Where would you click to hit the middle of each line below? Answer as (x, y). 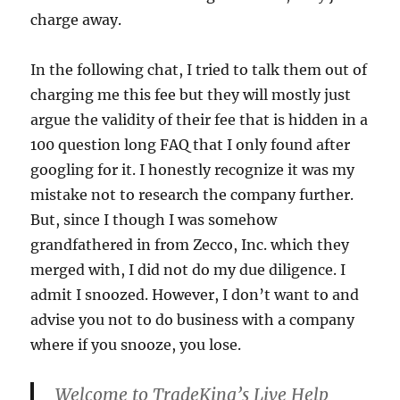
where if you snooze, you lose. (136, 345)
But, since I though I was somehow (154, 220)
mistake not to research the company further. (192, 195)
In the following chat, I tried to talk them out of (199, 70)
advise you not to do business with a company (193, 320)
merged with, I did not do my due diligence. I (188, 270)
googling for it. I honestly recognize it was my (193, 170)
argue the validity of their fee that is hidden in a (200, 120)
